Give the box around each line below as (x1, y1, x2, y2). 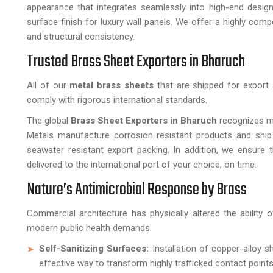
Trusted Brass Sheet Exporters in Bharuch (27, 49, 245, 75)
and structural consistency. (27, 31, 135, 42)
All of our (27, 80, 70, 91)
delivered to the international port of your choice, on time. (27, 159, 257, 170)
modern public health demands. (27, 222, 152, 233)
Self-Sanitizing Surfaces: (39, 243, 152, 254)
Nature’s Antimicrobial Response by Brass (27, 177, 247, 203)
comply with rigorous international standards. (27, 94, 207, 105)
